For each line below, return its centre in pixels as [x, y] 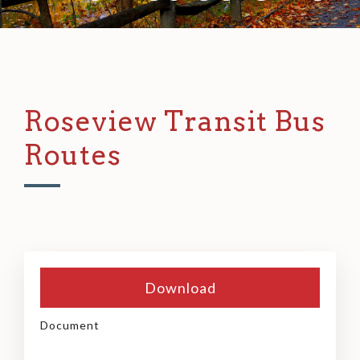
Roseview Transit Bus [175, 121]
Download [180, 288]
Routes [73, 155]
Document [70, 325]
